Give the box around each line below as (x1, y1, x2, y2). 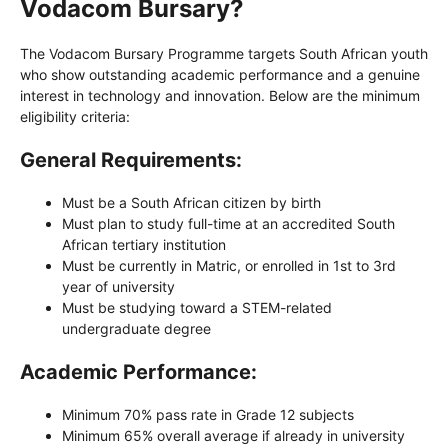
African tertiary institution (62, 235, 226, 253)
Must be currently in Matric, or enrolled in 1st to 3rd (62, 256, 396, 274)
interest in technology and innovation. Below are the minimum (20, 86, 420, 104)
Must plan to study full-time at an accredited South (62, 214, 395, 232)
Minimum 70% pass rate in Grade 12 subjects (62, 405, 354, 423)
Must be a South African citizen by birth (62, 193, 321, 211)
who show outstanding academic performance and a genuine (20, 65, 420, 83)
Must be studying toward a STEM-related (62, 298, 332, 316)
